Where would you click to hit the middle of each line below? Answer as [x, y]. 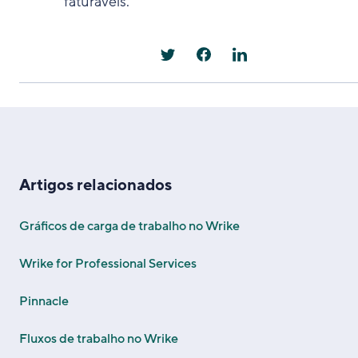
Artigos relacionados [95, 185]
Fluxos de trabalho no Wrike [99, 339]
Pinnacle [44, 301]
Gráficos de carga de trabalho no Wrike [129, 226]
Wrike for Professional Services [108, 264]
